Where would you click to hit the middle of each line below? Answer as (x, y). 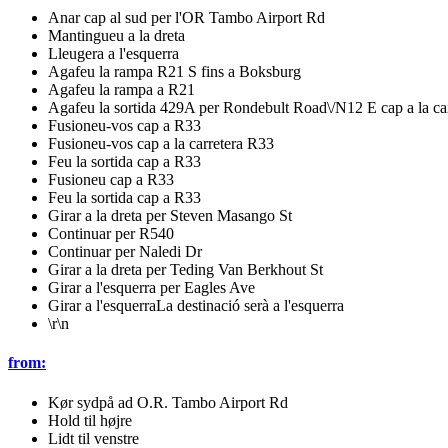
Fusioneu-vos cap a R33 (124, 126)
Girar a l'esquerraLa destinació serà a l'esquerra (196, 306)
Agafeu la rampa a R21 (121, 90)
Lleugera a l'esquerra (113, 54)
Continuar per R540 (111, 234)
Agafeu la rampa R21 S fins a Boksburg (174, 72)
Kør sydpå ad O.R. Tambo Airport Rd (168, 402)
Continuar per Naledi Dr (125, 252)
